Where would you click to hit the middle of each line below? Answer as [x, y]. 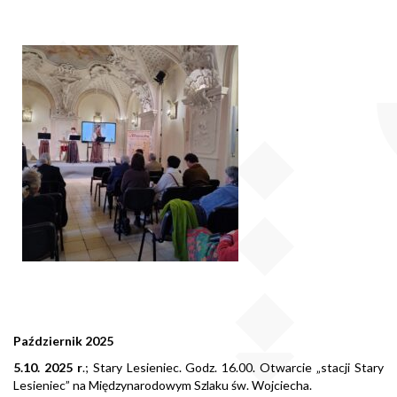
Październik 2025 [65, 341]
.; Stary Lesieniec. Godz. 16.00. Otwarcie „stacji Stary [233, 368]
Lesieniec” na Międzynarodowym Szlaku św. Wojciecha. [163, 385]
